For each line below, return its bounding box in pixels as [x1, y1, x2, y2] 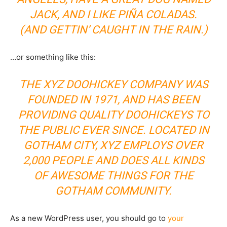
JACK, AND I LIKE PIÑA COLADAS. [30, 8, 197, 21]
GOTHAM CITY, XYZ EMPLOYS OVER [24, 139, 203, 152]
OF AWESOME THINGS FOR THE [33, 169, 194, 182]
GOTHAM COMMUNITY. [55, 184, 172, 197]
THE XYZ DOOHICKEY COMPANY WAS [19, 78, 208, 91]
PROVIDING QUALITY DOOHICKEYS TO [18, 108, 209, 121]
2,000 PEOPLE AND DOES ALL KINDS [23, 154, 204, 167]
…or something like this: [10, 52, 96, 62]
